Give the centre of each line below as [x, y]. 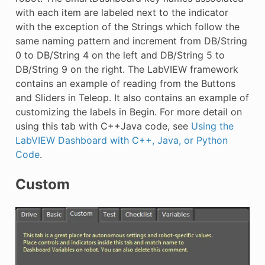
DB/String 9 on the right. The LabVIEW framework [127, 69]
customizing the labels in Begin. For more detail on [128, 112]
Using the [212, 126]
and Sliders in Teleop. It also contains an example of [132, 98]
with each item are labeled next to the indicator [122, 12]
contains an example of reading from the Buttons [125, 83]
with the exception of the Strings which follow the [127, 27]
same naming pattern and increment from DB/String [131, 41]
